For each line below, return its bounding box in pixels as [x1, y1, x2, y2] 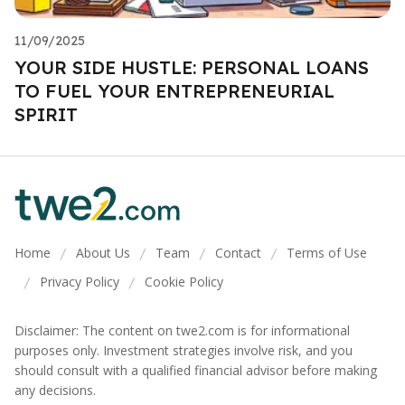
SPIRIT [14, 102, 78, 126]
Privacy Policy [40, 273, 119, 290]
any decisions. [14, 381, 96, 399]
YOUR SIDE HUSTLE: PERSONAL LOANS [14, 55, 369, 79]
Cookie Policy [145, 273, 223, 290]
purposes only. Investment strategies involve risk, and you [14, 342, 353, 359]
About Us [76, 244, 130, 261]
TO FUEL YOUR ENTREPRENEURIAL [14, 79, 334, 102]
